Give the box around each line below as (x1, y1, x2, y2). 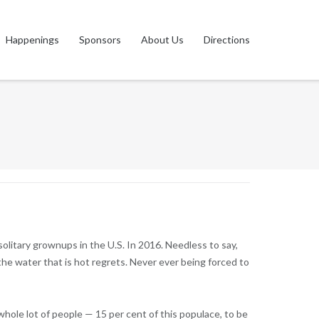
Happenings (6, 33, 60, 46)
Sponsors (79, 33, 122, 46)
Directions (204, 33, 251, 46)
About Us (141, 33, 184, 46)
